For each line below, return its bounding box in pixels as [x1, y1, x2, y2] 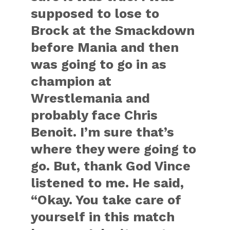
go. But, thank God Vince [31, 158, 191, 174]
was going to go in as [31, 56, 167, 72]
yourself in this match [31, 209, 175, 224]
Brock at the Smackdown [31, 23, 195, 38]
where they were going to [31, 141, 197, 157]
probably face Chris [31, 107, 158, 123]
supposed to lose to [31, 6, 160, 21]
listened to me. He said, [31, 175, 184, 190]
